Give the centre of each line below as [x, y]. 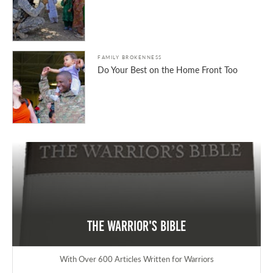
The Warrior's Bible [136, 226]
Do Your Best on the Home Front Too [168, 69]
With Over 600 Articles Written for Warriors [136, 259]
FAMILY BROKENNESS [130, 57]
